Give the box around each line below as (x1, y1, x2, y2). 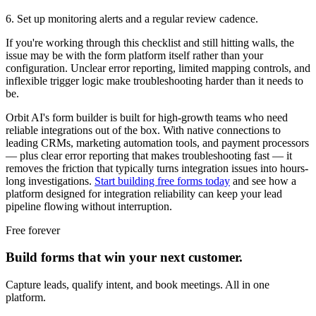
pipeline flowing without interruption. (6, 200, 172, 212)
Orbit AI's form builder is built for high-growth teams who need (6, 111, 288, 123)
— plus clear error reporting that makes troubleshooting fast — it (6, 149, 292, 162)
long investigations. (6, 174, 95, 187)
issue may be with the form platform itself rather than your (6, 49, 263, 61)
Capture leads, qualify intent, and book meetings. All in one (6, 279, 269, 291)
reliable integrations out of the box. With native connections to (6, 123, 281, 136)
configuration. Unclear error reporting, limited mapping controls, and (6, 61, 310, 74)
